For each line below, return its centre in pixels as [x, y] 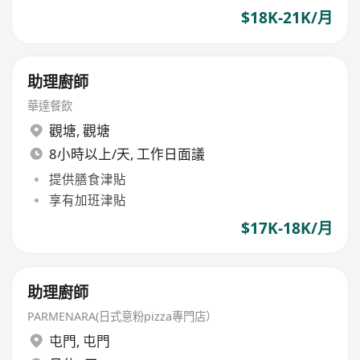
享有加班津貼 [87, 200]
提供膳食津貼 [87, 179]
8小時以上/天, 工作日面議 [127, 154]
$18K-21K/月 [286, 18]
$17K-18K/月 [286, 229]
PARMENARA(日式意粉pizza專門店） [123, 316]
